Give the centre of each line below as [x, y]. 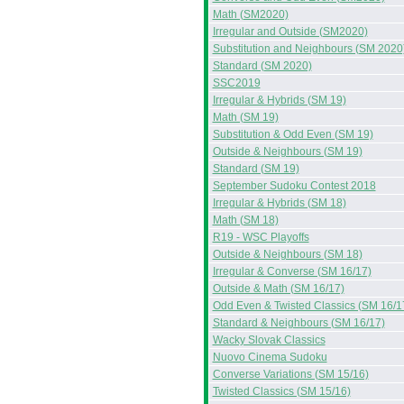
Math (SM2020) [250, 14]
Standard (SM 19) [256, 169]
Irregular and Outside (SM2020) [290, 32]
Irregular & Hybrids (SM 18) [279, 203]
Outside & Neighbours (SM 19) [287, 151]
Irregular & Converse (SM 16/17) [292, 271]
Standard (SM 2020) [262, 66]
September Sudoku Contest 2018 [294, 186]
